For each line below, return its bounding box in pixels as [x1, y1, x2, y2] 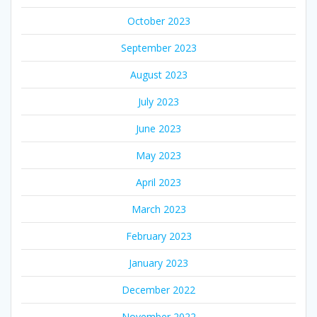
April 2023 [136, 175, 181, 190]
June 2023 [136, 122, 181, 136]
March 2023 [131, 202, 186, 217]
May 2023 [136, 149, 181, 163]
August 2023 [129, 68, 188, 82]
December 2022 [122, 283, 195, 297]
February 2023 [125, 229, 192, 243]
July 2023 [138, 95, 179, 109]
